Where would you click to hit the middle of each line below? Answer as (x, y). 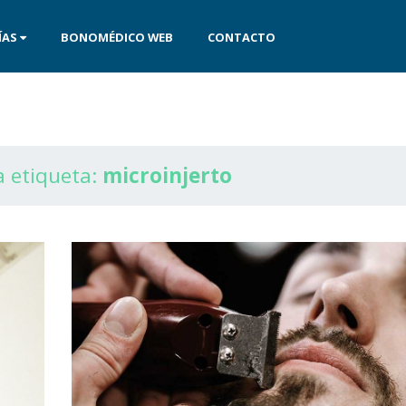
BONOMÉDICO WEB (117, 37)
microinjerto (167, 176)
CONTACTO (242, 37)
